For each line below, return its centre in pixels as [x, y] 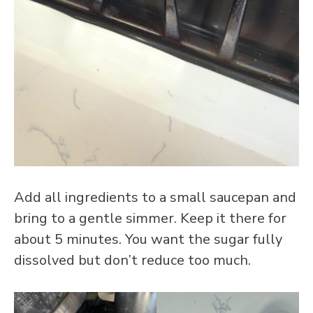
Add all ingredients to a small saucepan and [155, 197]
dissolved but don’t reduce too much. [132, 260]
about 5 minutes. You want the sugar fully [148, 239]
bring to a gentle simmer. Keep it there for [150, 218]
